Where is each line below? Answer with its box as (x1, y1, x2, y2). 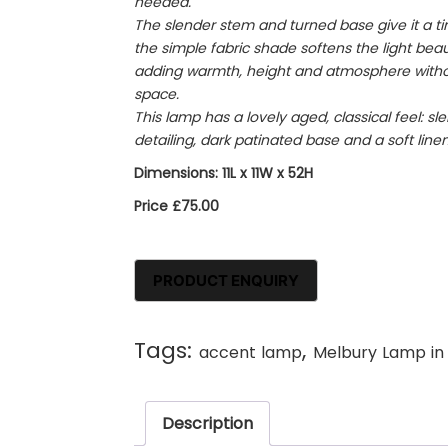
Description (162, 411, 254, 435)
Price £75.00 (134, 196, 220, 217)
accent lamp (199, 340, 303, 364)
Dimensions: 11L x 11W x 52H (134, 163, 314, 184)
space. (134, 84, 180, 105)
